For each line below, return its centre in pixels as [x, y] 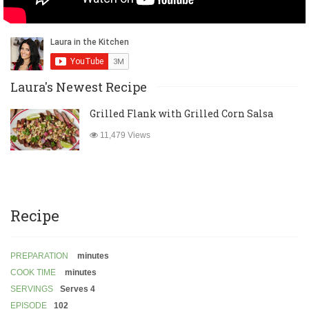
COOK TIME [33, 273]
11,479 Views [124, 136]
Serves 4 [78, 289]
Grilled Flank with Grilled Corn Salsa [181, 114]
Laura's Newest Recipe [79, 87]
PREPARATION [39, 256]
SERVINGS [32, 289]
